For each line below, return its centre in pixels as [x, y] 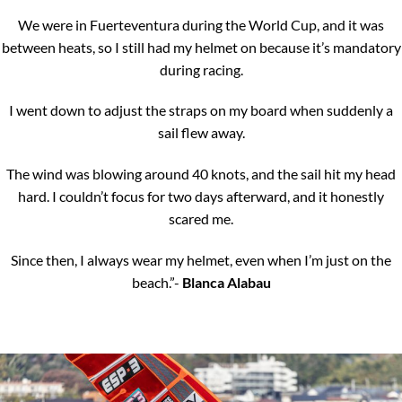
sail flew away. [201, 133]
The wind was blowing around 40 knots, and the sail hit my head [201, 174]
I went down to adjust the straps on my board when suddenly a [201, 110]
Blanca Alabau [226, 283]
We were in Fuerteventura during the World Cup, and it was [201, 24]
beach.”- [157, 283]
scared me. [201, 219]
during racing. [201, 69]
